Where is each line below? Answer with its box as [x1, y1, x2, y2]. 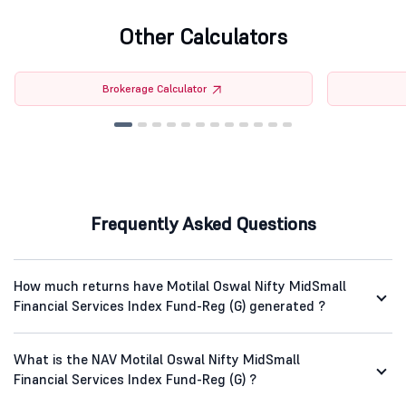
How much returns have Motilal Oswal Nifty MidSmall [14, 277, 346, 295]
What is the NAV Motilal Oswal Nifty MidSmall [14, 351, 300, 369]
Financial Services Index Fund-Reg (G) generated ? [14, 297, 325, 315]
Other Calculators [119, 23, 287, 52]
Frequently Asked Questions [90, 212, 316, 237]
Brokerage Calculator [102, 82, 208, 96]
